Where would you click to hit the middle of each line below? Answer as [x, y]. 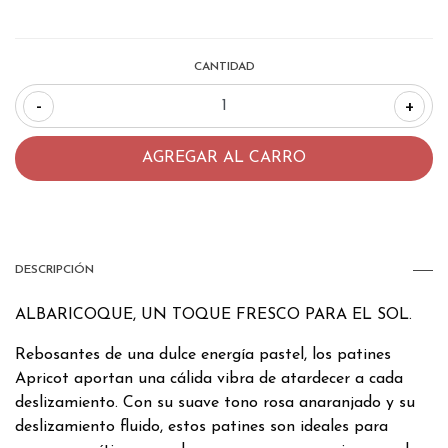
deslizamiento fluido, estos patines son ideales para [201, 426]
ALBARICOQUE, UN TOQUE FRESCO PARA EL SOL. [213, 314]
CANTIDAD [224, 66]
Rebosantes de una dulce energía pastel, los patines [203, 354]
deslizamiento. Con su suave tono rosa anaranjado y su [215, 402]
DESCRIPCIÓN [54, 269]
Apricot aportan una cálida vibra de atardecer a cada [209, 378]
